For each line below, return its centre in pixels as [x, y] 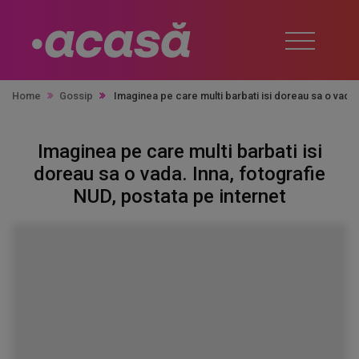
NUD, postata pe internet [179, 196]
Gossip [76, 96]
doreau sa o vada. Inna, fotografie [179, 174]
